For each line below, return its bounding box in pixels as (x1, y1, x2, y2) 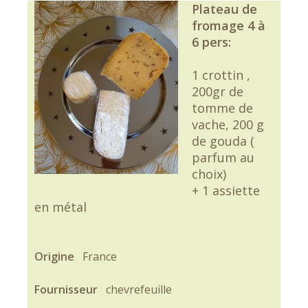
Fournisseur (34, 282, 100, 297)
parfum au (191, 149, 254, 166)
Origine (34, 249, 77, 264)
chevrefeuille (106, 282, 172, 297)
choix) (191, 166, 226, 182)
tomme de (191, 100, 253, 116)
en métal (34, 199, 87, 215)
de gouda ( (191, 133, 254, 149)
